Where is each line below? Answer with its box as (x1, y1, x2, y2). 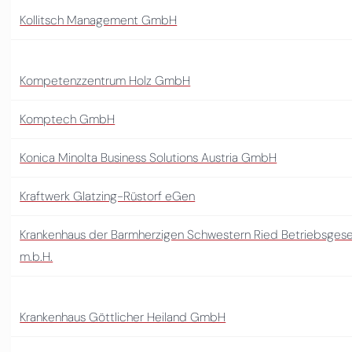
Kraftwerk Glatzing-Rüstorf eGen (20, 187, 196, 204)
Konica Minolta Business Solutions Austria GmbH (20, 148, 277, 166)
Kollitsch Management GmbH (20, 11, 178, 28)
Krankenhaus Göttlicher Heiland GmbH (20, 308, 226, 325)
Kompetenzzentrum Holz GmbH (20, 71, 191, 89)
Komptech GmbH (20, 110, 115, 127)
